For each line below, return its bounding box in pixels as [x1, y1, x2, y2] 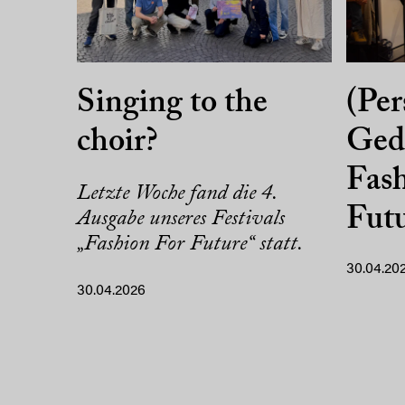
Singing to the [77, 87, 268, 120]
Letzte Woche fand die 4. [77, 182, 277, 204]
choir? [77, 126, 158, 159]
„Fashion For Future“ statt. [77, 232, 303, 255]
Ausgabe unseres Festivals [77, 207, 285, 230]
